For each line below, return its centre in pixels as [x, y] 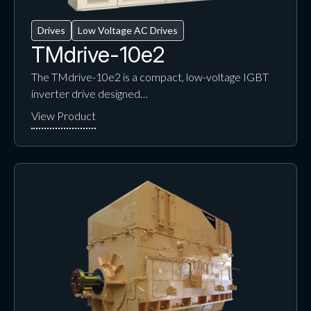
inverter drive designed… [89, 93]
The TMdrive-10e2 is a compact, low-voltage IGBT [150, 76]
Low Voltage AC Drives [127, 30]
